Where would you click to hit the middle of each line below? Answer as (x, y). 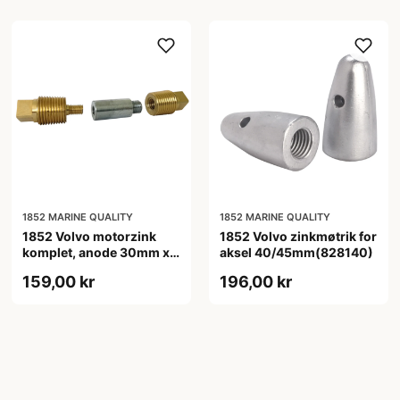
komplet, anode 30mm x (96, 253)
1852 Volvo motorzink (90, 237)
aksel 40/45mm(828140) (296, 253)
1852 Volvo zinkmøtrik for (298, 237)
